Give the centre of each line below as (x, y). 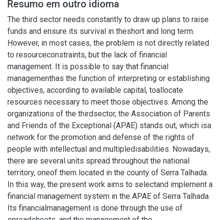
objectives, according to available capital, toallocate (95, 90)
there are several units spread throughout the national (98, 161)
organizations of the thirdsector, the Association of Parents (109, 114)
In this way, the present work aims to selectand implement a (110, 184)
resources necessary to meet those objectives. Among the (108, 102)
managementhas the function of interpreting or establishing (109, 78)
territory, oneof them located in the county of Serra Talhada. (108, 173)
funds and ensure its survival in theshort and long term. (101, 31)
